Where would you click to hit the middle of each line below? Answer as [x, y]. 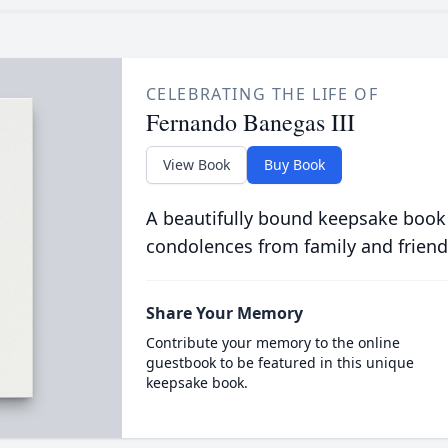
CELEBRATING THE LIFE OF [262, 94]
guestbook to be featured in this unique [279, 362]
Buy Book [294, 164]
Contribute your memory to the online [272, 342]
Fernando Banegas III [250, 122]
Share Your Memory [224, 313]
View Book [196, 164]
